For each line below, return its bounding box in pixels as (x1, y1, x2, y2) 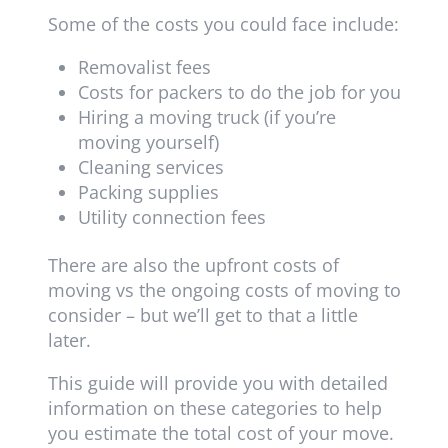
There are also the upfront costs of (47, 253, 339, 278)
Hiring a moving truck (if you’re (77, 105, 336, 130)
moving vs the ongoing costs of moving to (47, 278, 401, 303)
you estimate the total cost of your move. (47, 421, 399, 446)
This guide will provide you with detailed (47, 371, 388, 396)
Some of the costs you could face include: (47, 12, 399, 37)
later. (47, 328, 91, 353)
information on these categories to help (47, 396, 382, 421)
